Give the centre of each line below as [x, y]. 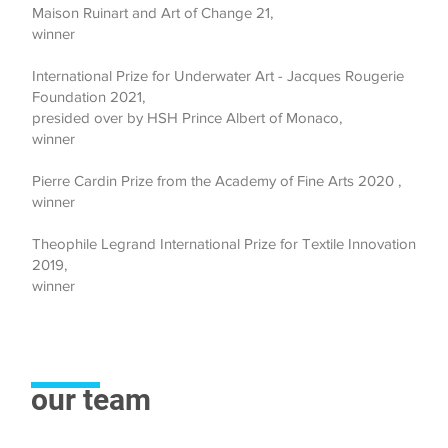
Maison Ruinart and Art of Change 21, [152, 12]
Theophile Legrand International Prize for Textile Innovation [224, 243]
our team [91, 399]
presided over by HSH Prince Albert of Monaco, [187, 117]
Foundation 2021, [88, 96]
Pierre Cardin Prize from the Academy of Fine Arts [195, 180]
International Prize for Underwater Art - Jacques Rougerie [218, 75]
